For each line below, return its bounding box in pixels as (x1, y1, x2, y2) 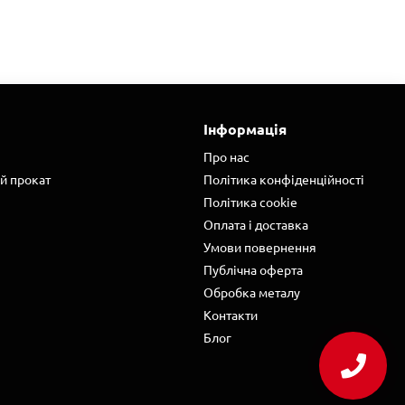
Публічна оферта (203, 261, 303, 278)
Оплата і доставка (203, 216, 308, 233)
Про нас (203, 148, 250, 165)
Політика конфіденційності (203, 171, 364, 188)
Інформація (203, 119, 287, 139)
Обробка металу (203, 284, 300, 301)
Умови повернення (203, 239, 316, 256)
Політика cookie (203, 193, 297, 211)
